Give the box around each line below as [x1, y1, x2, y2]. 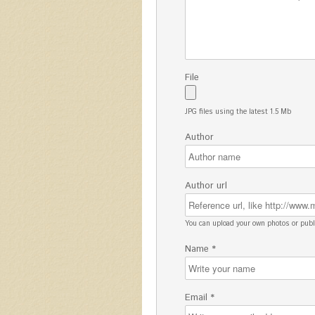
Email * [185, 291, 214, 305]
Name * [185, 243, 216, 257]
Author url [185, 179, 227, 193]
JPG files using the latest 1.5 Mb [185, 107, 291, 118]
